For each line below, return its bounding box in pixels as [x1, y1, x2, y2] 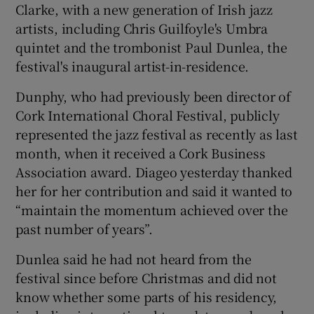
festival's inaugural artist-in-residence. [15, 56, 250, 75]
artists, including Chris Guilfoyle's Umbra [15, 18, 268, 37]
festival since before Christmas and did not [15, 268, 277, 287]
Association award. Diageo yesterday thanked [15, 162, 292, 181]
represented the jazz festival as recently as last [15, 124, 298, 143]
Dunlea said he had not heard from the [15, 249, 252, 268]
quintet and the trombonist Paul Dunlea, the [15, 37, 287, 56]
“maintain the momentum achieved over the [15, 200, 288, 219]
